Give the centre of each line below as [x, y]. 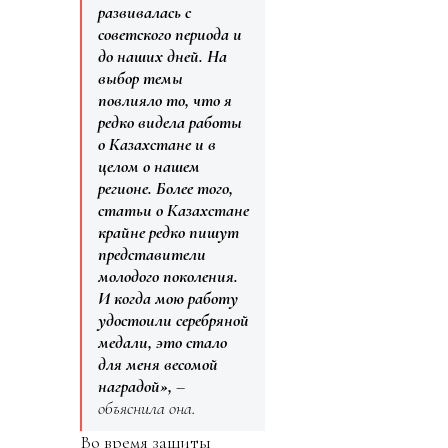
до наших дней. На [162, 56]
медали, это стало [162, 342]
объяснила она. [147, 408]
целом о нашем [149, 166]
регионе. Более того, [165, 188]
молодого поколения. [168, 276]
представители [152, 254]
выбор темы [140, 78]
